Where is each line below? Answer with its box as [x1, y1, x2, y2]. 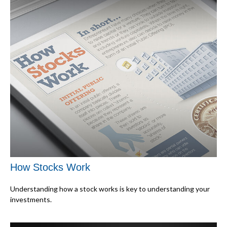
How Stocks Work [10, 162, 90, 173]
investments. [10, 195, 52, 204]
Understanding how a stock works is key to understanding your [10, 184, 210, 193]
